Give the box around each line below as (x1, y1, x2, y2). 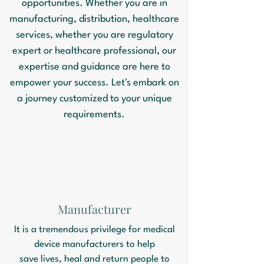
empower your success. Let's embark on (9, 78, 179, 88)
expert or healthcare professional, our (12, 46, 176, 56)
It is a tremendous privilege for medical (14, 225, 175, 235)
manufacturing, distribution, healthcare (9, 14, 179, 24)
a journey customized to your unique (16, 94, 172, 104)
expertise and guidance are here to (18, 62, 170, 72)
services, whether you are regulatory (15, 30, 173, 40)
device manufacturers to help (34, 240, 155, 249)
